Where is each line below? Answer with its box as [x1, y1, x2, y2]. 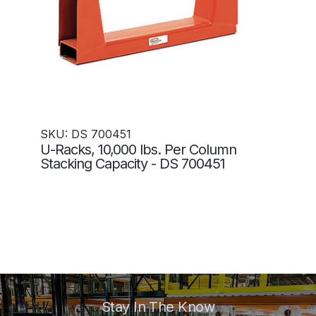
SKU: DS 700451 [40, 127, 131, 142]
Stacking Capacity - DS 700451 [40, 155, 225, 173]
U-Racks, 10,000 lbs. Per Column [40, 141, 236, 159]
